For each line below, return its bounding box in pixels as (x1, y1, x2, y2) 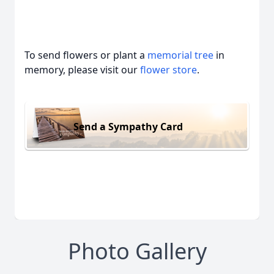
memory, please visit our (24, 63, 140, 76)
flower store (140, 63, 197, 76)
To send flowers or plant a (24, 48, 147, 62)
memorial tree (147, 48, 213, 62)
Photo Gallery (67, 236, 207, 267)
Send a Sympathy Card (73, 119, 183, 133)
